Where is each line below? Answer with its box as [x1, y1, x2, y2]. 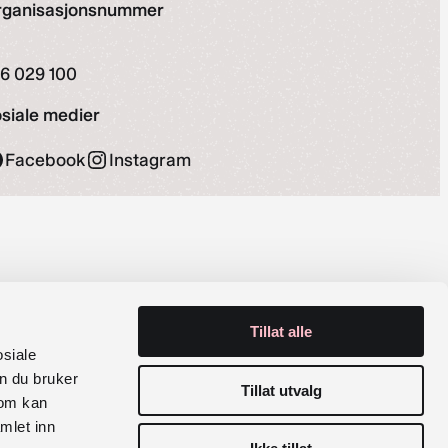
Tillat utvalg [240, 381, 322, 399]
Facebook [5, 149, 86, 172]
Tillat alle [250, 323, 312, 340]
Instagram [109, 149, 192, 172]
